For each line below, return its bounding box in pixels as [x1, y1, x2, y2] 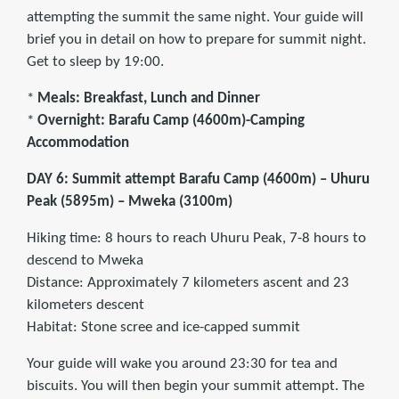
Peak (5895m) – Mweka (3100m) [27, 194, 232, 210]
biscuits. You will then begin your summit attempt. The [27, 379, 364, 395]
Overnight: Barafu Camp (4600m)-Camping [37, 113, 305, 129]
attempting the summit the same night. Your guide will [27, 10, 363, 26]
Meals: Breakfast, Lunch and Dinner [37, 91, 260, 107]
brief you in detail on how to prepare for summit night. [27, 32, 366, 48]
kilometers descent [27, 297, 144, 313]
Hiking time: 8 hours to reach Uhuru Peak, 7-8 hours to [27, 231, 366, 247]
